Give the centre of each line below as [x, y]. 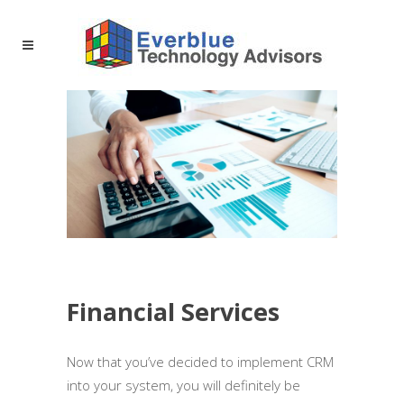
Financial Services [173, 311]
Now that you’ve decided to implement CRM [200, 361]
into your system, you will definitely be [184, 385]
